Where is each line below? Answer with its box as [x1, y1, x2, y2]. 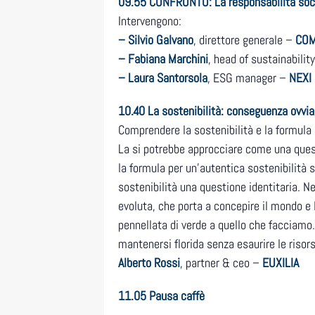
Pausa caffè [149, 288, 205, 304]
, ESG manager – [207, 70, 286, 86]
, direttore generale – [193, 32, 295, 49]
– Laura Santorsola [118, 70, 207, 86]
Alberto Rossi [118, 255, 180, 271]
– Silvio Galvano [118, 32, 193, 49]
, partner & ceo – [180, 255, 259, 271]
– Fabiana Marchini [118, 51, 208, 67]
